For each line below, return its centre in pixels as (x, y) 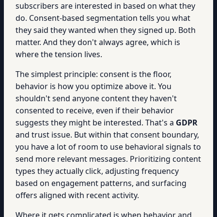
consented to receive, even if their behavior (95, 110)
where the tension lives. (59, 54)
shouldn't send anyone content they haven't (96, 98)
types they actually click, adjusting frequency (97, 171)
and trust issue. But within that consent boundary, (107, 135)
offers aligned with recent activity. (77, 195)
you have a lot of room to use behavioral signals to (108, 147)
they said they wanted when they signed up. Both (106, 30)
